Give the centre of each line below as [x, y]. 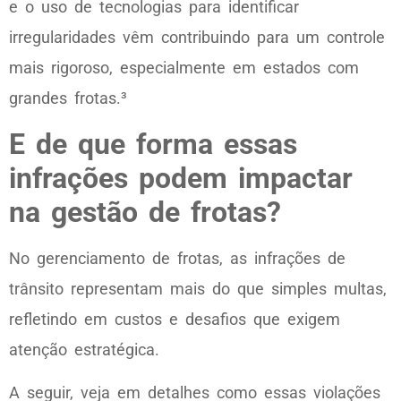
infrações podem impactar [181, 178]
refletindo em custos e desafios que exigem [175, 319]
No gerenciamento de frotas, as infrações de [177, 258]
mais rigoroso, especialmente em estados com [184, 68]
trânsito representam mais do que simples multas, [198, 288]
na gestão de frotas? [145, 212]
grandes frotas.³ [68, 98]
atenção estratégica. [84, 349]
